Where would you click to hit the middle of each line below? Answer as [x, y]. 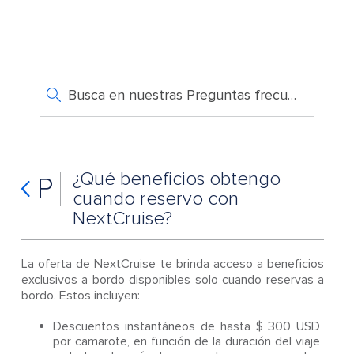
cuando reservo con [155, 199]
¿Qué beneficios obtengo [176, 179]
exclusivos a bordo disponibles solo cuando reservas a [173, 280]
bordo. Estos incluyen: [80, 296]
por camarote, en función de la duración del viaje [186, 341]
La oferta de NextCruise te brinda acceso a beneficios [173, 264]
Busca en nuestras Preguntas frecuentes [292, 95]
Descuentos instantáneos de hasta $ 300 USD [186, 326]
